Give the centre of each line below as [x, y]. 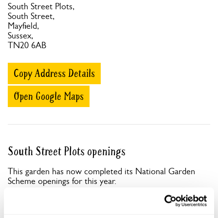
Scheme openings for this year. [62, 181]
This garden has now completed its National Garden [101, 171]
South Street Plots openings [67, 152]
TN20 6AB [27, 45]
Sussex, [20, 36]
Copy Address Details [54, 73]
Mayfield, [23, 26]
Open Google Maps [49, 96]
